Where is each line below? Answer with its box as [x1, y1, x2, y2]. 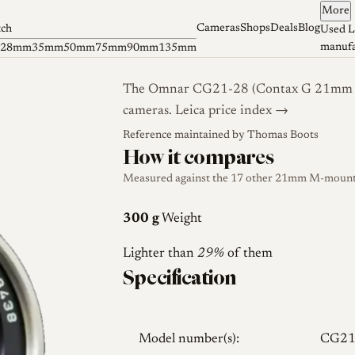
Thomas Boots [246, 130, 319, 142]
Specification [122, 264, 237, 292]
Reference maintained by [122, 130, 247, 142]
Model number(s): [138, 333, 239, 347]
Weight [161, 212, 202, 226]
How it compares [122, 143, 274, 171]
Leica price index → [174, 104, 288, 118]
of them [223, 247, 273, 261]
